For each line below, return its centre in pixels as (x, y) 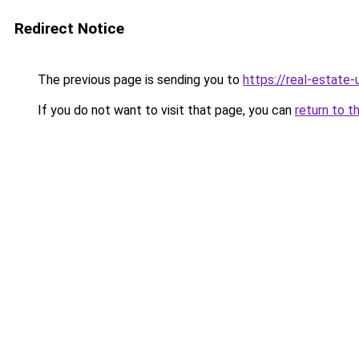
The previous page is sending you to (139, 80)
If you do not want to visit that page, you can (165, 110)
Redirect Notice (69, 28)
